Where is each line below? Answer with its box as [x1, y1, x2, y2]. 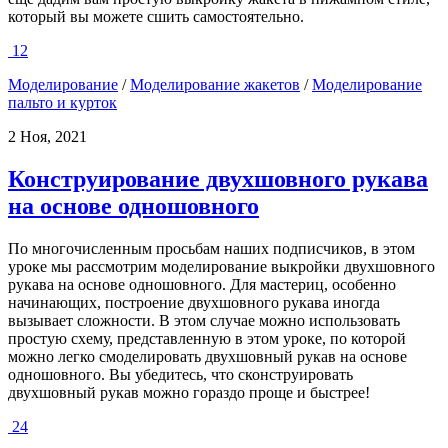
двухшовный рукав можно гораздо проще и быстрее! [8, 383, 370, 401]
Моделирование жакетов [130, 76, 300, 94]
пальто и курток [8, 94, 117, 112]
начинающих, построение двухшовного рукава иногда [8, 293, 380, 311]
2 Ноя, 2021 [8, 128, 87, 146]
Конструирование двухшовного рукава [8, 165, 428, 192]
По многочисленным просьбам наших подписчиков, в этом [8, 239, 415, 257]
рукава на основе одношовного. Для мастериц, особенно [8, 275, 396, 293]
